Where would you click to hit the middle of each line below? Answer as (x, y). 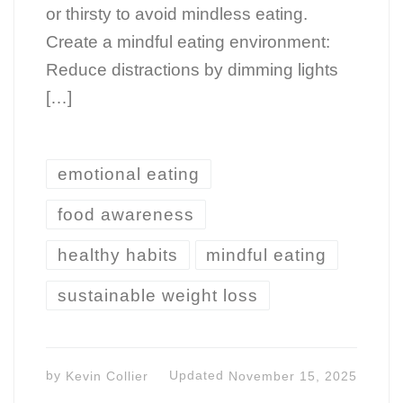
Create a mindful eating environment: (188, 42)
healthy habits (117, 255)
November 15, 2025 (293, 376)
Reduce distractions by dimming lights (192, 70)
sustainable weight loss (157, 295)
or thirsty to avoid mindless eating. (176, 14)
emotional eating (128, 175)
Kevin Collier (107, 376)
